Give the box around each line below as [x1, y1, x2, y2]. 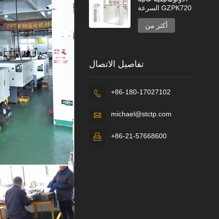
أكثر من [145, 21, 168, 29]
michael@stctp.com [110, 109, 172, 118]
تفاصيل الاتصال [88, 59, 144, 69]
